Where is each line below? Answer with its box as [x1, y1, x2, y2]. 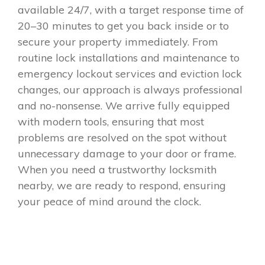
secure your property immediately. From [18, 34, 218, 49]
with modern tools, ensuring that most [18, 114, 204, 128]
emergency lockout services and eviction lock [18, 66, 242, 80]
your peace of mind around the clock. [18, 194, 201, 208]
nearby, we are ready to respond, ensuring [18, 178, 226, 192]
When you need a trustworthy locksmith [18, 162, 216, 176]
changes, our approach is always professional [18, 82, 243, 96]
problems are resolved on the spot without [18, 130, 227, 144]
